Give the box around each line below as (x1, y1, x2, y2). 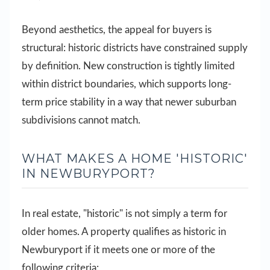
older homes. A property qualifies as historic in (22, 226, 226, 237)
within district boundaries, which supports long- (22, 78, 231, 89)
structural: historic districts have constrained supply (22, 42, 248, 53)
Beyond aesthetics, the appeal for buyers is (22, 24, 212, 35)
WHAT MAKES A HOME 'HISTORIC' (22, 151, 248, 166)
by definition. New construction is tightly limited (22, 60, 235, 71)
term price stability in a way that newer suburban (22, 96, 236, 107)
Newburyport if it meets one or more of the (22, 244, 215, 255)
